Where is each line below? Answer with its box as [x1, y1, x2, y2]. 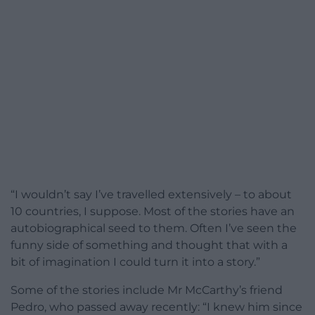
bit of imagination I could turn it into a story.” [11, 255, 260, 269]
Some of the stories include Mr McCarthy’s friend [11, 283, 283, 297]
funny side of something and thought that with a [11, 238, 288, 252]
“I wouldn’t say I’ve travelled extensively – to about [11, 188, 292, 202]
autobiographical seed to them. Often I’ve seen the [11, 221, 297, 236]
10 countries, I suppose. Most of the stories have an [11, 205, 295, 219]
